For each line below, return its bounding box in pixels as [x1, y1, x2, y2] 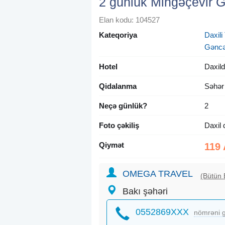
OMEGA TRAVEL [123, 169, 193, 179]
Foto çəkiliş [99, 121, 139, 130]
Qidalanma [99, 82, 137, 91]
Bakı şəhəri [123, 186, 168, 197]
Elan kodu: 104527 [99, 16, 160, 25]
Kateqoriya [99, 31, 137, 40]
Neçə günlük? [99, 101, 147, 110]
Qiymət [99, 141, 124, 150]
